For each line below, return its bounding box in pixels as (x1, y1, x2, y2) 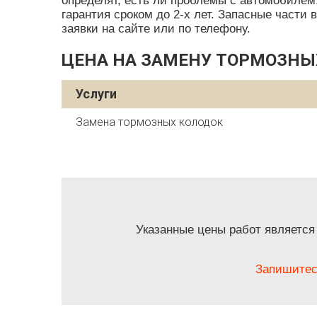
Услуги (76, 86, 117, 101)
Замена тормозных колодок (76, 115, 223, 129)
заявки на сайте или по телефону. (62, 22, 250, 35)
